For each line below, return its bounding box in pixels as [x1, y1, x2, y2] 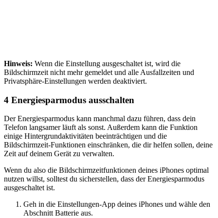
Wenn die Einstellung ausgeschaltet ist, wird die [35, 59, 181, 68]
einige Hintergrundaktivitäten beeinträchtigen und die [4, 132, 167, 141]
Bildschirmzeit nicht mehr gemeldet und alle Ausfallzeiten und [4, 68, 194, 76]
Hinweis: [4, 59, 35, 68]
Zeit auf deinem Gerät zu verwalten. [4, 149, 114, 158]
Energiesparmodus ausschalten [9, 94, 134, 105]
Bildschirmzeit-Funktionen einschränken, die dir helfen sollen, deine [4, 141, 213, 149]
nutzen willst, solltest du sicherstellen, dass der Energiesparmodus [4, 175, 204, 183]
